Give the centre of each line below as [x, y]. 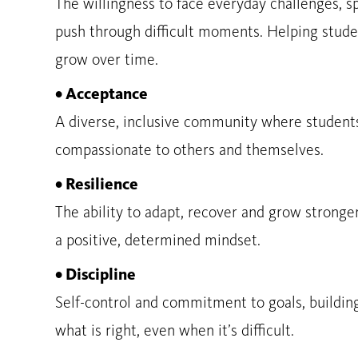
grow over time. [107, 61]
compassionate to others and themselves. [189, 151]
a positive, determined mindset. [158, 241]
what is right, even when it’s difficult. [175, 332]
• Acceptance [101, 95]
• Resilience [97, 185]
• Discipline [95, 276]
